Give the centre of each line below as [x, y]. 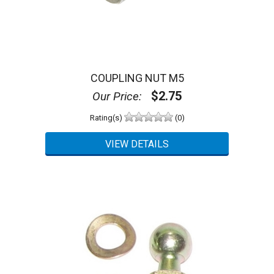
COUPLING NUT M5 [137, 78]
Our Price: [117, 96]
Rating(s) [107, 118]
